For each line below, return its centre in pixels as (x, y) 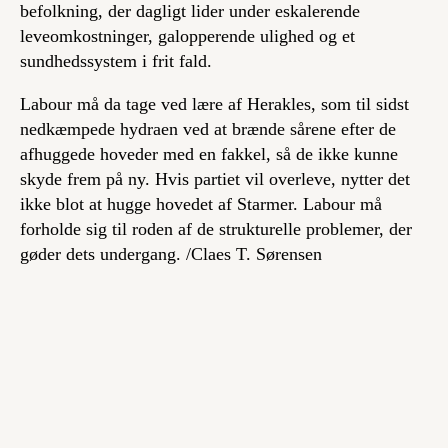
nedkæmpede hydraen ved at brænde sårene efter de (208, 129)
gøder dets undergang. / (105, 254)
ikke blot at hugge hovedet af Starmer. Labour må (201, 204)
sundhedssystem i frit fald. (116, 61)
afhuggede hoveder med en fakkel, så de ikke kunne (209, 154)
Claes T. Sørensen (259, 254)
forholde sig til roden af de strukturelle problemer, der (216, 229)
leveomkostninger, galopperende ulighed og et (187, 36)
